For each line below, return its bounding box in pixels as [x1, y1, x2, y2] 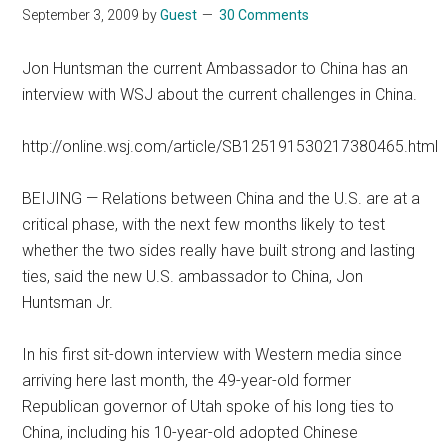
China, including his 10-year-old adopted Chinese [22, 422, 359, 442]
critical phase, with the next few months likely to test [22, 214, 386, 234]
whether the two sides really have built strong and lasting [22, 240, 416, 260]
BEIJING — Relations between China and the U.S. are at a [22, 188, 421, 208]
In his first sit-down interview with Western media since [22, 344, 403, 364]
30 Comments [219, 6, 310, 23]
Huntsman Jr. [22, 292, 114, 312]
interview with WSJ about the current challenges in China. [22, 84, 418, 104]
